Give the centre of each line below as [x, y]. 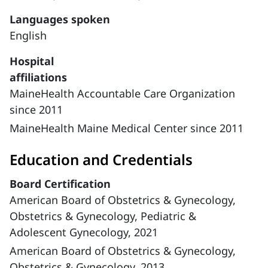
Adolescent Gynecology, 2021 [84, 232]
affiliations [38, 77]
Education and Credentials [101, 159]
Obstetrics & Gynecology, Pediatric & [103, 216]
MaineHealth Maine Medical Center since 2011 [127, 128]
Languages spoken [60, 19]
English [28, 35]
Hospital [32, 61]
